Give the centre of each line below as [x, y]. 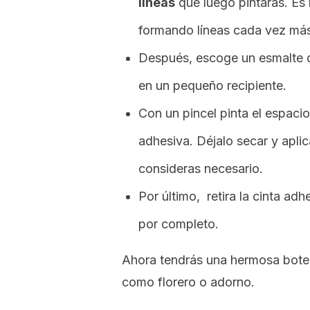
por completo [177, 224]
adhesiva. [167, 141]
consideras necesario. [201, 168]
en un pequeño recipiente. [214, 85]
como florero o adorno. [188, 282]
